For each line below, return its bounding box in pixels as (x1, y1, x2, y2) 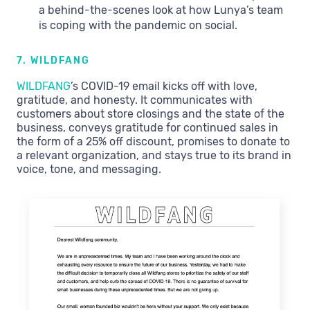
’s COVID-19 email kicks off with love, (71, 80, 257, 93)
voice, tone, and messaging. (17, 163, 161, 176)
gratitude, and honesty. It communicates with (17, 93, 253, 107)
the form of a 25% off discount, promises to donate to (17, 135, 290, 149)
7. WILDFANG (17, 55, 90, 67)
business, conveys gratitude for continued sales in (17, 121, 278, 135)
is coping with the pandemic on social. (39, 19, 237, 33)
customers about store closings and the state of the (17, 107, 284, 121)
